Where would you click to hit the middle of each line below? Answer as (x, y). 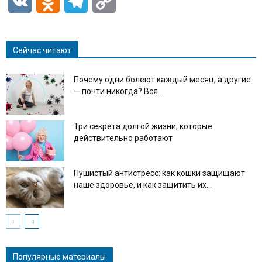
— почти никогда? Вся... (118, 91)
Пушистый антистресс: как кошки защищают (159, 173)
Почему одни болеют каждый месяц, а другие (162, 79)
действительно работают (123, 138)
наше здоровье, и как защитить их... (143, 185)
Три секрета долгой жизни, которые (143, 126)
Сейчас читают (42, 50)
